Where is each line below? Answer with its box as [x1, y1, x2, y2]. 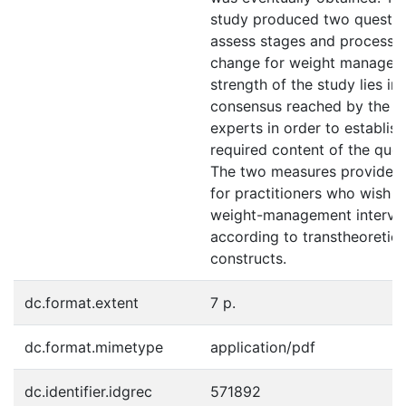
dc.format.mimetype [24, 337, 163, 356]
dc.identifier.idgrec [24, 382, 152, 401]
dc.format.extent [24, 293, 139, 312]
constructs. [210, 248, 286, 267]
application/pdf [210, 337, 315, 356]
